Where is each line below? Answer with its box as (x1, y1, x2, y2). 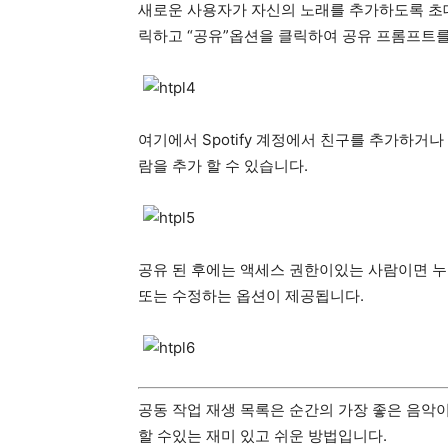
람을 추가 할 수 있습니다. (138, 156, 308, 175)
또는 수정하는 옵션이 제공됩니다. (138, 286, 364, 305)
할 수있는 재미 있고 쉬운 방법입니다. (138, 425, 387, 445)
